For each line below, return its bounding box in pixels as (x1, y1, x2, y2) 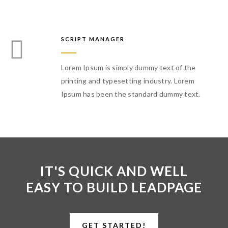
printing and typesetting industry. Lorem (61, 76, 194, 85)
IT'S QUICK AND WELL (40, 162, 188, 179)
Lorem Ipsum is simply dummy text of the (61, 63, 196, 72)
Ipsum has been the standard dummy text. (61, 89, 201, 98)
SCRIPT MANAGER (61, 35, 125, 42)
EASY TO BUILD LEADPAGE (26, 179, 202, 195)
